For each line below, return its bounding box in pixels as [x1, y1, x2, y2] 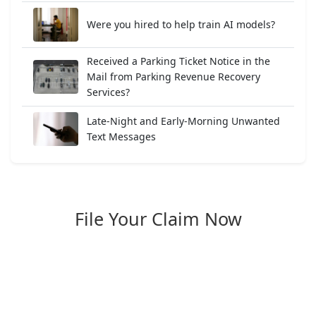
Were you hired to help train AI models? [87, 18, 275, 31]
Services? [87, 85, 130, 99]
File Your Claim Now [74, 207, 242, 231]
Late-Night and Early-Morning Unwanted [87, 114, 280, 128]
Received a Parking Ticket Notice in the [87, 54, 270, 68]
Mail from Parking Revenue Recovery [87, 70, 260, 83]
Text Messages [87, 130, 156, 143]
